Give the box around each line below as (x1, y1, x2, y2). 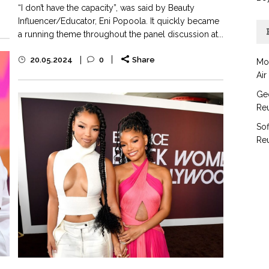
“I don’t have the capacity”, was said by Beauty (18, 3, 195, 13)
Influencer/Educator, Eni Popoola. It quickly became (18, 16, 219, 26)
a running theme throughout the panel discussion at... (18, 29, 223, 40)
